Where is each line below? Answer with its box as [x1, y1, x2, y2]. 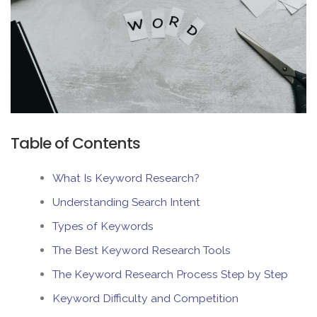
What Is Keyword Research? [52, 171, 200, 185]
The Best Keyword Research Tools [52, 243, 231, 258]
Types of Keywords [52, 219, 154, 234]
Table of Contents [11, 132, 140, 154]
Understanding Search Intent [52, 195, 201, 209]
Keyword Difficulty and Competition [52, 292, 239, 306]
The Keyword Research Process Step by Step [52, 267, 289, 282]
